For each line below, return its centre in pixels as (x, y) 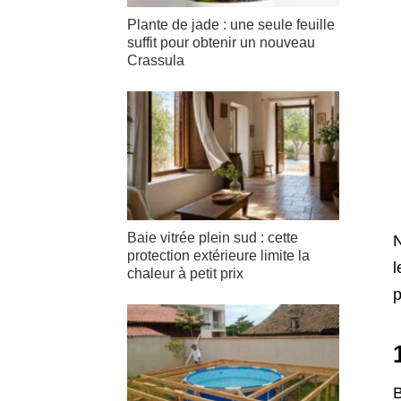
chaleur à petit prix (185, 274)
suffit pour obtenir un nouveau (221, 43)
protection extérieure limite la (218, 256)
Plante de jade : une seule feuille (231, 25)
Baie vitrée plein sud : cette (213, 238)
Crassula (156, 61)
